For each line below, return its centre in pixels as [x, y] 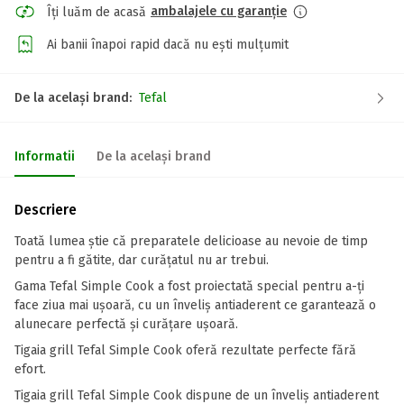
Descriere [46, 210]
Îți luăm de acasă [96, 12]
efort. [30, 369]
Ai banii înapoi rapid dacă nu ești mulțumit [168, 44]
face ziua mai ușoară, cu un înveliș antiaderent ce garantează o [195, 305]
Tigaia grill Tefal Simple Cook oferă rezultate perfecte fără [185, 350]
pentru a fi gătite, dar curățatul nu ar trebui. [143, 260]
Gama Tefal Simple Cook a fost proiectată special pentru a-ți [189, 286]
